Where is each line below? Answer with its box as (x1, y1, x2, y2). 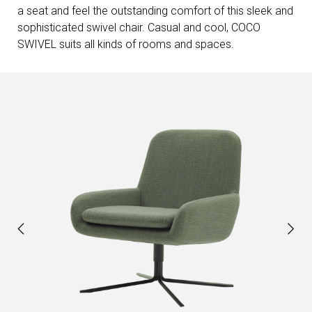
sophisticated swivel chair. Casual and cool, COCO (17, 21, 260, 35)
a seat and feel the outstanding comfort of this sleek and (17, 4, 293, 18)
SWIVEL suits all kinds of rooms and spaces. (17, 38, 234, 52)
